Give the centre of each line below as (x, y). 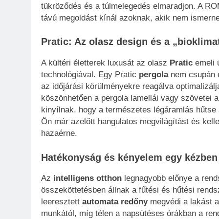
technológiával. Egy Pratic (90, 75)
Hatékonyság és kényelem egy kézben (129, 157)
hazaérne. (59, 133)
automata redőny (115, 202)
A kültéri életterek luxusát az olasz (105, 63)
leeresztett (62, 202)
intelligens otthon (88, 178)
